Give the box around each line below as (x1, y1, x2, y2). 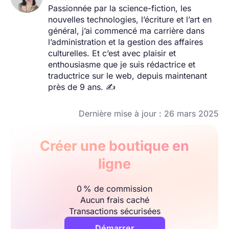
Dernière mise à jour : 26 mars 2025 (79, 108, 219, 119)
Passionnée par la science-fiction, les (48, 3, 191, 14)
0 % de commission (77, 184, 152, 194)
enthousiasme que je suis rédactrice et (48, 59, 195, 70)
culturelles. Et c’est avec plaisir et (48, 48, 176, 59)
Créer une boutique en (40, 138, 189, 155)
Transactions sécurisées (68, 206, 161, 217)
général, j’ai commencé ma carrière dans (48, 26, 204, 36)
